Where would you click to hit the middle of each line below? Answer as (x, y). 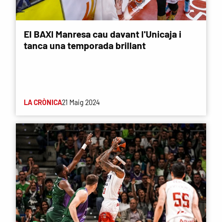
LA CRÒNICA (43, 102)
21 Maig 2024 (81, 102)
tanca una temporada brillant (85, 45)
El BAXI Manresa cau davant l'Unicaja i (103, 34)
